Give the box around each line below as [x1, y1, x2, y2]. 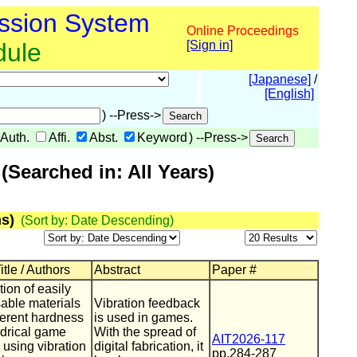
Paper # [212, 263, 257, 277]
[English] [265, 87, 314, 100]
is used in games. [94, 311, 193, 324]
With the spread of [94, 325, 196, 339]
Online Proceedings [186, 24, 299, 37]
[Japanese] [249, 73, 311, 86]
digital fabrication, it [94, 339, 203, 353]
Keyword [137, 131, 187, 144]
